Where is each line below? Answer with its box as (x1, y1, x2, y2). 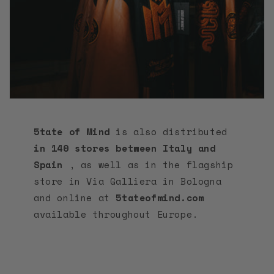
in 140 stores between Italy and (34, 141, 216, 155)
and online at (34, 191, 116, 205)
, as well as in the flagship (63, 158, 234, 172)
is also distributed (109, 125, 228, 139)
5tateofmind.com (116, 191, 204, 205)
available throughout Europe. (34, 207, 198, 221)
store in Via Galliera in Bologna (34, 174, 222, 188)
